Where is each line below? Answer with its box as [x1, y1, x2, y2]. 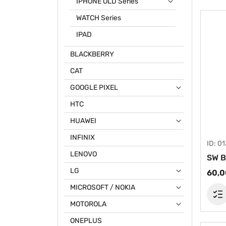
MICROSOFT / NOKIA [70, 183, 135, 192]
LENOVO [70, 150, 97, 158]
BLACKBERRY [70, 50, 114, 59]
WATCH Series [76, 14, 121, 22]
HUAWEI [70, 117, 96, 125]
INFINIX [70, 133, 95, 142]
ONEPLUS [70, 216, 102, 225]
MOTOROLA [70, 200, 106, 208]
